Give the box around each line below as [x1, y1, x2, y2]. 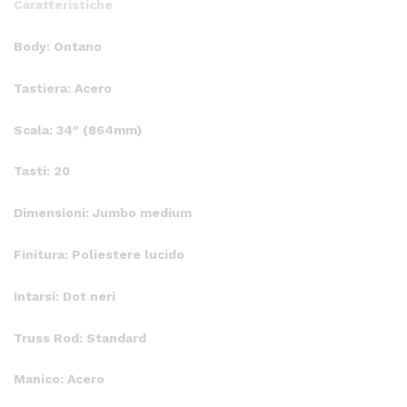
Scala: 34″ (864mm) [14, 122, 142, 137]
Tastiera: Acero [14, 80, 112, 95]
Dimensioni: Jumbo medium [14, 205, 192, 221]
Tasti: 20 [14, 164, 70, 179]
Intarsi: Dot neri [14, 288, 115, 303]
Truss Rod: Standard [14, 330, 146, 345]
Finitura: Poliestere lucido [14, 246, 184, 262]
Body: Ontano [14, 38, 102, 54]
